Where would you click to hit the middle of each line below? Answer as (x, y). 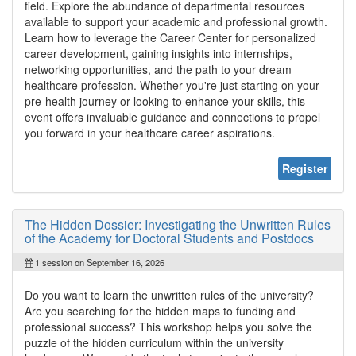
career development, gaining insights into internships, (159, 53)
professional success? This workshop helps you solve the (168, 326)
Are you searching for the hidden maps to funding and (160, 310)
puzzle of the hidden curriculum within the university (154, 342)
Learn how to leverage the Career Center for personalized (170, 37)
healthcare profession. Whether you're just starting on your (172, 85)
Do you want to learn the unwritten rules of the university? (169, 294)
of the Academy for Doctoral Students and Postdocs (169, 238)
